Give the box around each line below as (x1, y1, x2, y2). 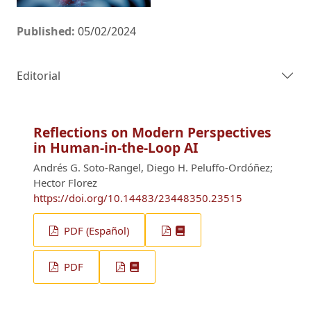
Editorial (17, 67, 60, 83)
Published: (17, 23, 78, 39)
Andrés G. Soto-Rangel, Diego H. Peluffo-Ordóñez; (33, 160, 273, 174)
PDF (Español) (61, 223, 130, 237)
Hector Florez (33, 175, 97, 190)
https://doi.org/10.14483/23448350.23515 (33, 190, 242, 205)
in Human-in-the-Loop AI (33, 138, 198, 157)
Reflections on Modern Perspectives (33, 123, 271, 142)
